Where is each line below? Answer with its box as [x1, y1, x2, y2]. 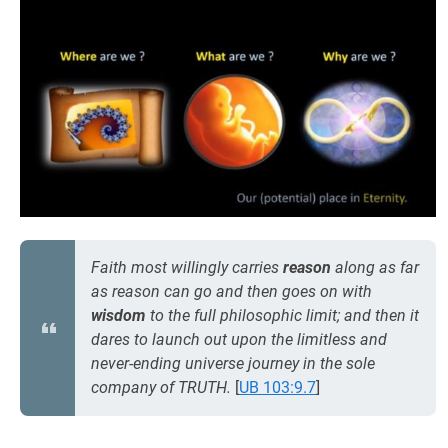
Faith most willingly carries [91, 258, 279, 277]
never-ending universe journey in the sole [91, 354, 375, 373]
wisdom [91, 306, 146, 325]
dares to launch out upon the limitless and [91, 330, 387, 349]
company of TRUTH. [91, 378, 231, 397]
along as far [335, 258, 419, 277]
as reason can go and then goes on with [91, 282, 372, 301]
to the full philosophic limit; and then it [150, 306, 419, 325]
